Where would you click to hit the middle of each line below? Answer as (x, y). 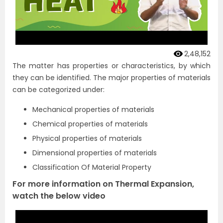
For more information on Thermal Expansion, (103, 184)
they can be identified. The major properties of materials (111, 77)
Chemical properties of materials (90, 124)
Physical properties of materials (87, 138)
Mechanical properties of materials (93, 109)
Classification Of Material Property (92, 167)
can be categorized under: (58, 89)
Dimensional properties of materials (95, 153)
